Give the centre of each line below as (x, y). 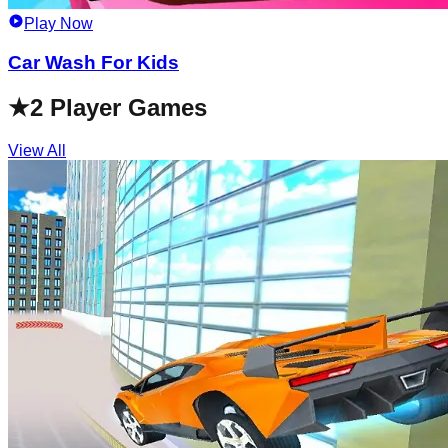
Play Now (58, 24)
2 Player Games (118, 107)
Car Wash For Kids (93, 62)
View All (37, 150)
